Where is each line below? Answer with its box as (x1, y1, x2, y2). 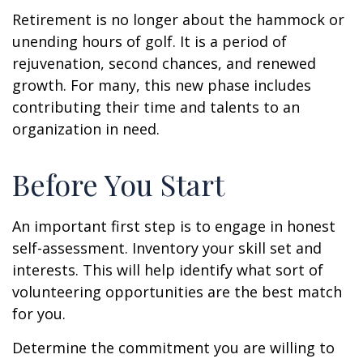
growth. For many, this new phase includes (12, 75, 311, 95)
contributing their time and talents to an (12, 97, 300, 117)
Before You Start (12, 164, 224, 203)
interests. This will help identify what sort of (12, 260, 323, 280)
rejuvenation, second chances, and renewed (12, 53, 316, 73)
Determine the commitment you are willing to (12, 338, 335, 357)
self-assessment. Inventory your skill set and (12, 238, 322, 258)
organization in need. (12, 119, 160, 139)
